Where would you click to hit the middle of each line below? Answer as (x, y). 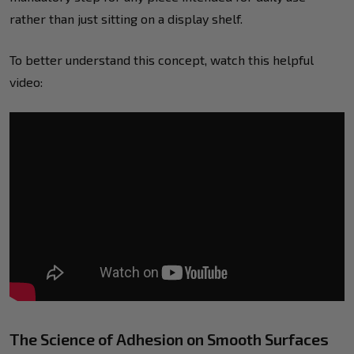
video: (26, 82)
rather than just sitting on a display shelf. (126, 19)
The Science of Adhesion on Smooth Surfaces (169, 339)
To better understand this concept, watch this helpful (162, 60)
